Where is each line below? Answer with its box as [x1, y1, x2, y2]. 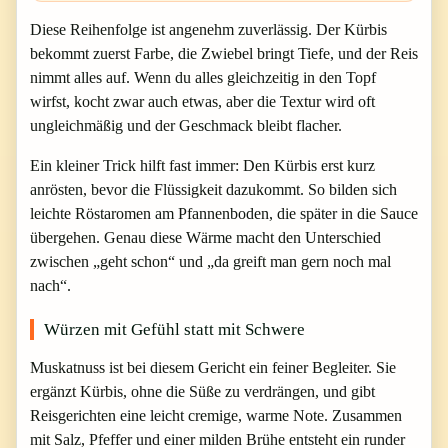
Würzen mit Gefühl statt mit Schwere [44, 320, 305, 339]
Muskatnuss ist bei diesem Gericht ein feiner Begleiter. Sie [30, 359, 396, 376]
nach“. [30, 277, 71, 294]
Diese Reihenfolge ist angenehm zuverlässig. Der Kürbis [30, 21, 387, 38]
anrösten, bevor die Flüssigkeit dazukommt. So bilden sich [30, 181, 397, 198]
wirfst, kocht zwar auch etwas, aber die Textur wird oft [30, 93, 375, 110]
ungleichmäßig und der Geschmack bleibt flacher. [30, 117, 342, 134]
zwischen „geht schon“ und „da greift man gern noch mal [30, 253, 391, 270]
